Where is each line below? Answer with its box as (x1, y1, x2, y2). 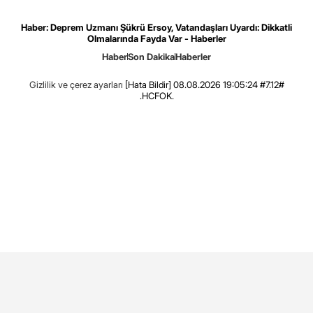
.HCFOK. (139, 90, 174, 102)
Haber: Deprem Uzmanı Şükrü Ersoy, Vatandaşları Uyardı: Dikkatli (21, 22, 292, 34)
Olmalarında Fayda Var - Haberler (87, 33, 226, 45)
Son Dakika (128, 51, 175, 63)
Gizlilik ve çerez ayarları (29, 79, 123, 91)
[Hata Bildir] (124, 79, 171, 91)
